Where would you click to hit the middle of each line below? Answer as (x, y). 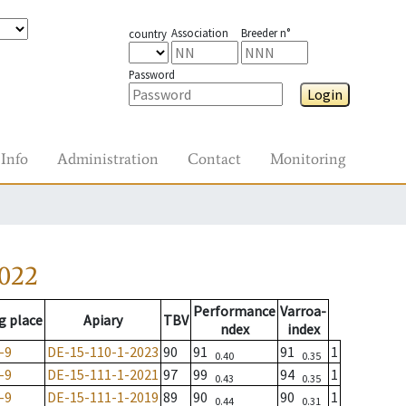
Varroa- (303, 311)
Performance (234, 311)
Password (151, 74)
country (147, 34)
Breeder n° (265, 33)
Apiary (103, 320)
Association (199, 33)
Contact (214, 159)
